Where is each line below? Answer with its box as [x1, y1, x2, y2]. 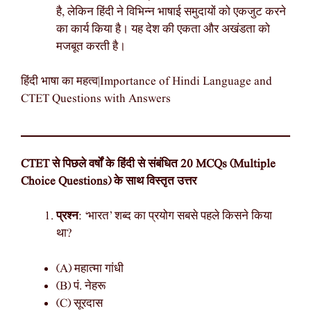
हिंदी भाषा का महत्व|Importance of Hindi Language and [21, 74, 272, 90]
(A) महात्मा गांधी [56, 260, 124, 277]
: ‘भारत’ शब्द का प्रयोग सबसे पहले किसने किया [78, 208, 272, 225]
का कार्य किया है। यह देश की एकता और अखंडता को [56, 21, 270, 37]
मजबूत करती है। [56, 38, 126, 55]
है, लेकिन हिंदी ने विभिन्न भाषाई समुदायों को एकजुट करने [56, 3, 286, 20]
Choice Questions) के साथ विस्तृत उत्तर [21, 173, 196, 190]
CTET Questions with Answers [21, 91, 171, 108]
